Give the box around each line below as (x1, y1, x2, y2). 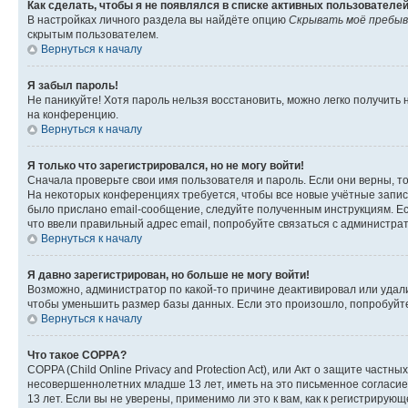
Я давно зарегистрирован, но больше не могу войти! (27, 269, 310, 281)
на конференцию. (27, 108, 118, 121)
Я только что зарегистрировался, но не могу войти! (27, 159, 304, 172)
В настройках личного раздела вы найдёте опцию (27, 14, 289, 26)
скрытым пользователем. (27, 28, 158, 41)
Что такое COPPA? (27, 349, 127, 362)
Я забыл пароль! (27, 79, 118, 92)
